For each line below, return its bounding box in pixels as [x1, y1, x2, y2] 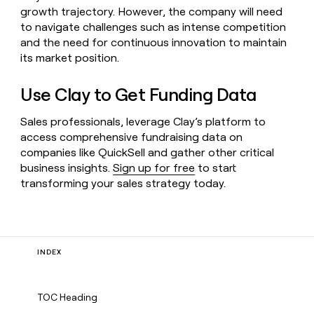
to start [195, 161, 237, 175]
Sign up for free [113, 161, 196, 175]
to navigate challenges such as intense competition [20, 20, 287, 34]
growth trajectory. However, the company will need [20, 5, 283, 19]
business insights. [20, 161, 114, 175]
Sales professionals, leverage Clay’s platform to [20, 114, 266, 128]
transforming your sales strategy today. [20, 176, 226, 190]
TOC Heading [37, 291, 98, 303]
